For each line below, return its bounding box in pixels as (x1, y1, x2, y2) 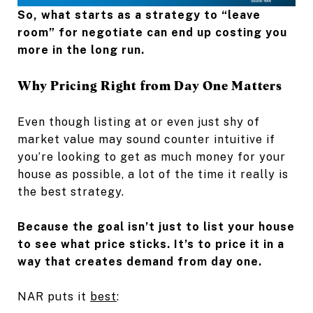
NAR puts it (17, 289, 90, 303)
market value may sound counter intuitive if (17, 132, 275, 146)
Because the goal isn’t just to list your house (17, 219, 295, 233)
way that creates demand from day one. (17, 254, 262, 268)
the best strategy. (17, 184, 124, 198)
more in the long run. (17, 43, 145, 57)
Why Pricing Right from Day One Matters (17, 78, 282, 93)
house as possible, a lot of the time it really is (17, 167, 289, 181)
